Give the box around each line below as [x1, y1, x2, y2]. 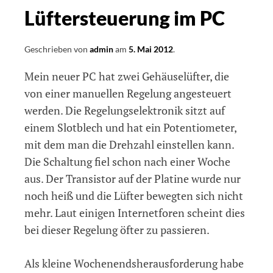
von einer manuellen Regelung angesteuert [24, 86, 232, 101]
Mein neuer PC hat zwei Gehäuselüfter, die [24, 69, 229, 84]
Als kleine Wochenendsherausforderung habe [24, 256, 244, 271]
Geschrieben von [24, 44, 90, 55]
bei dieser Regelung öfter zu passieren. [24, 222, 210, 238]
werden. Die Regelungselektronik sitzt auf [24, 103, 225, 118]
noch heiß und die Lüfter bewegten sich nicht [24, 188, 243, 204]
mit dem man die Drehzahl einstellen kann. [24, 137, 234, 152]
